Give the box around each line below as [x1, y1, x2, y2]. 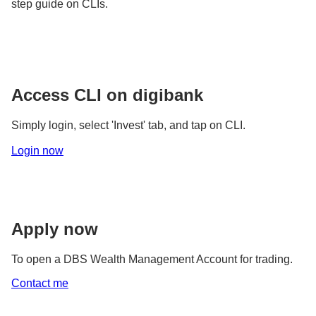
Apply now [11, 219, 98, 238]
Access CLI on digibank [11, 85, 203, 104]
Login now [11, 144, 63, 157]
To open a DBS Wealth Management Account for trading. [11, 253, 293, 265]
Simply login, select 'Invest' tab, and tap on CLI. [11, 119, 245, 131]
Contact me [11, 276, 68, 289]
